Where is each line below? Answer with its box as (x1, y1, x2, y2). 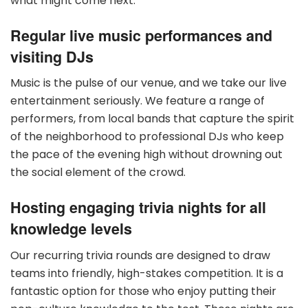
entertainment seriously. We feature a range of (10, 93, 265, 109)
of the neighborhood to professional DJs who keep (10, 129, 284, 145)
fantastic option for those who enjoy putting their (10, 283, 276, 299)
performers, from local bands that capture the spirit (10, 111, 294, 127)
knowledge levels (10, 217, 132, 239)
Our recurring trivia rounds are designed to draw (10, 247, 270, 263)
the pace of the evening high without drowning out (10, 146, 283, 163)
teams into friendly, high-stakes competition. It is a (10, 265, 283, 281)
